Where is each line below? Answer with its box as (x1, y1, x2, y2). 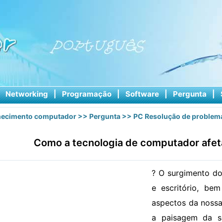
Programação (61, 89, 111, 99)
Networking (5, 89, 48, 99)
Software (125, 89, 159, 99)
